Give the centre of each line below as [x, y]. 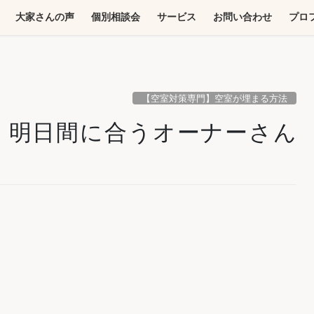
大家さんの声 [45, 17]
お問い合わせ [243, 17]
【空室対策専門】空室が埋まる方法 [215, 98]
